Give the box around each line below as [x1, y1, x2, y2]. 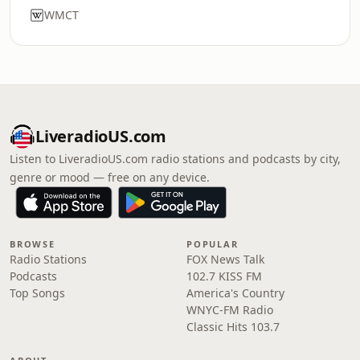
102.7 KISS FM [186, 268, 262, 284]
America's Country [186, 285, 284, 301]
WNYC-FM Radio [186, 302, 273, 317]
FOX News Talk [186, 252, 264, 267]
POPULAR [186, 238, 239, 250]
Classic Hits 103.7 [186, 319, 280, 334]
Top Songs [10, 285, 65, 301]
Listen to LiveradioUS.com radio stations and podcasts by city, [10, 151, 341, 166]
